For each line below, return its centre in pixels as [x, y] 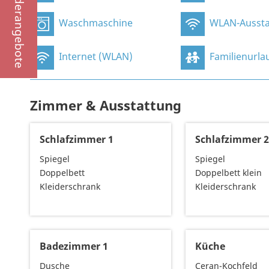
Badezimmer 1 [74, 246]
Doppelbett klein [229, 173]
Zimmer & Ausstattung [106, 105]
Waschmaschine [96, 23]
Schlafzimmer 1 [77, 140]
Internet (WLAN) [96, 57]
